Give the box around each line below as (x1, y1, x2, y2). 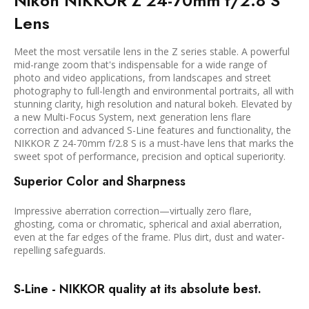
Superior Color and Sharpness (14, 172, 186, 191)
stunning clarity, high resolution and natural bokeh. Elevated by (14, 97, 292, 111)
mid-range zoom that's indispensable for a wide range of (14, 58, 267, 72)
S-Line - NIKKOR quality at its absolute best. (14, 280, 261, 299)
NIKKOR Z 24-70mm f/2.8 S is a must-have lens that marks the (14, 137, 294, 150)
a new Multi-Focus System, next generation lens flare (14, 110, 251, 124)
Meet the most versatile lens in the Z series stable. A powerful (14, 45, 290, 59)
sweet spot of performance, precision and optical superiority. (14, 150, 286, 163)
